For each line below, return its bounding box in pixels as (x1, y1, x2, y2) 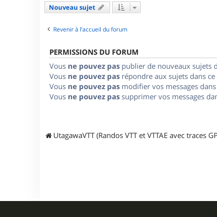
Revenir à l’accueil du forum (53, 25, 127, 33)
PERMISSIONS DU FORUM (49, 46, 139, 57)
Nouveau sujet (49, 2, 95, 12)
